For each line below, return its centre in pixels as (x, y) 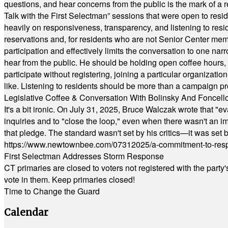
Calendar (26, 212)
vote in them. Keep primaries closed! (69, 179)
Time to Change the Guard (52, 191)
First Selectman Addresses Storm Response (84, 156)
